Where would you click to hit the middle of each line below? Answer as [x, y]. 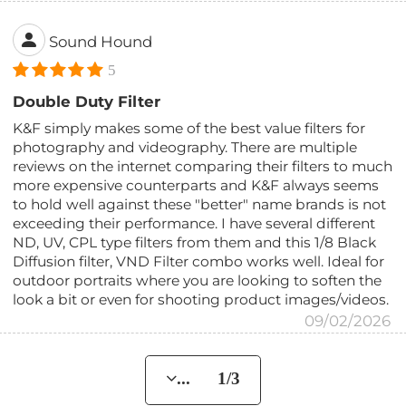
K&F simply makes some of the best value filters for [189, 128]
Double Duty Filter [87, 101]
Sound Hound [101, 41]
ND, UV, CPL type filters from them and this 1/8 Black [195, 242]
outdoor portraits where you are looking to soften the [198, 280]
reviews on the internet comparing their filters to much [203, 166]
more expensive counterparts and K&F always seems [196, 185]
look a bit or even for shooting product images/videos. [201, 299]
